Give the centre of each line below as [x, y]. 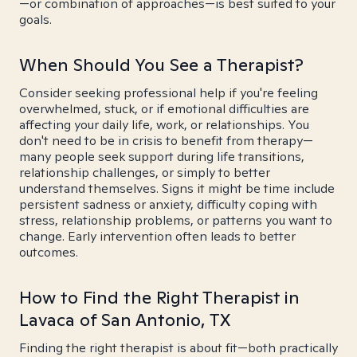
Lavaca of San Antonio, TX [125, 320]
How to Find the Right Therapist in [159, 297]
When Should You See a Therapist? [161, 65]
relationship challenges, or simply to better [145, 173]
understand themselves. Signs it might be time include [177, 188]
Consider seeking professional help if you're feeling [169, 93]
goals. [35, 20]
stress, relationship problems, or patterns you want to [176, 220]
